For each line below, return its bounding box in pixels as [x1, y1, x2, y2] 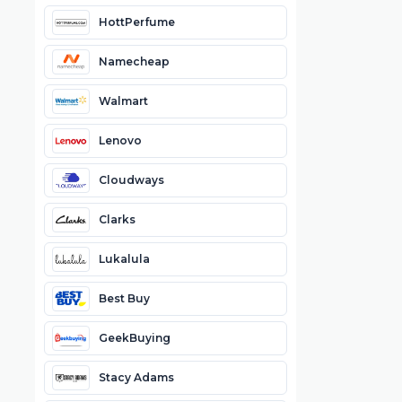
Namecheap [98, 54, 170, 68]
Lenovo [98, 133, 142, 147]
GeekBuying [98, 330, 170, 345]
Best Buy [98, 291, 150, 305]
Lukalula [98, 251, 150, 266]
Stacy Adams [98, 370, 174, 384]
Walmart [98, 93, 148, 108]
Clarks [98, 212, 135, 226]
